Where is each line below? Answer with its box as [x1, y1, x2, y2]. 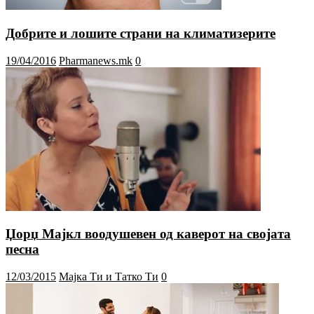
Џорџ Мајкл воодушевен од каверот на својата [6, 226, 291, 242]
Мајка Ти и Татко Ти [59, 270, 158, 282]
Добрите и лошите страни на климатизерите [6, 25, 275, 41]
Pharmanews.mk [59, 54, 132, 67]
